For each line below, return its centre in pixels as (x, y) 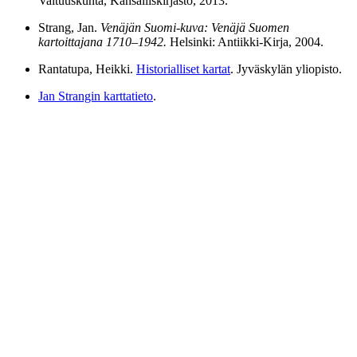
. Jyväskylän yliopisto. (286, 69)
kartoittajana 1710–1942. (102, 41)
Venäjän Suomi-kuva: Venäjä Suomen (195, 27)
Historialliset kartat (183, 69)
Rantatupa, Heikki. (87, 69)
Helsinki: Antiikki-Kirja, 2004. (245, 41)
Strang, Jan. (69, 27)
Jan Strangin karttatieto (96, 96)
